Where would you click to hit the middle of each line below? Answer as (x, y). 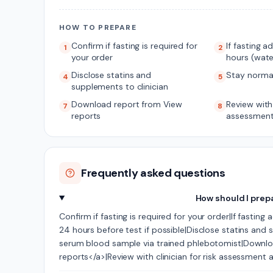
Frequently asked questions (153, 173)
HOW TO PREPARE (98, 27)
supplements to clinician (120, 87)
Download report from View (127, 104)
